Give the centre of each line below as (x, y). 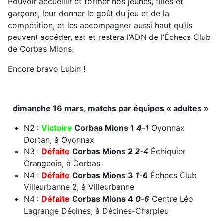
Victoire (57, 128)
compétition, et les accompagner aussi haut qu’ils (100, 25)
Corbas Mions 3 (104, 175)
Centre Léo (171, 199)
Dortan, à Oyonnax (59, 139)
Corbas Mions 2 (103, 151)
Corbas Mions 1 (105, 128)
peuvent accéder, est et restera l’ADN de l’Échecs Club (109, 37)
